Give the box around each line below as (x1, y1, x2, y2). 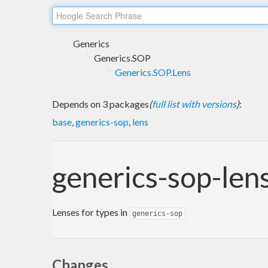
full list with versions (152, 98, 236, 109)
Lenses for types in (52, 206, 129, 218)
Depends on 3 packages (52, 98, 149, 109)
